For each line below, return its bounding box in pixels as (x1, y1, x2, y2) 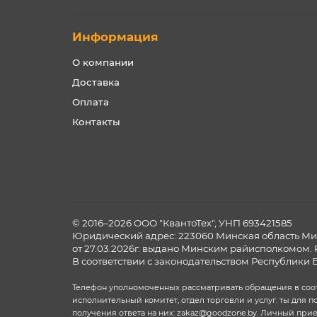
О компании (72, 57, 134, 68)
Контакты (72, 116, 120, 127)
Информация (72, 30, 158, 44)
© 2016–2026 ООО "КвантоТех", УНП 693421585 (72, 217, 292, 229)
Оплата (72, 96, 109, 108)
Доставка (72, 76, 120, 88)
